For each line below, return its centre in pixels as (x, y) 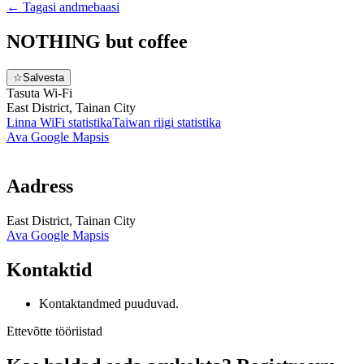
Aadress (40, 186)
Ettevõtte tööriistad (54, 331)
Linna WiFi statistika (59, 122)
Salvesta (43, 77)
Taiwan (131, 122)
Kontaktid (49, 269)
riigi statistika (187, 122)
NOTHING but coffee (97, 41)
